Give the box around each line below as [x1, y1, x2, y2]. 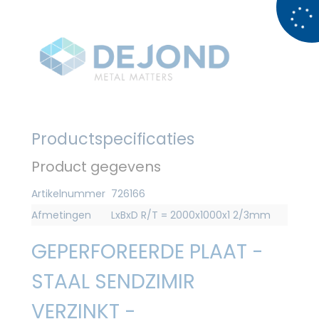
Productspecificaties [31, 127, 194, 150]
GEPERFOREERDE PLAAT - [31, 237, 263, 266]
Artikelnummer [31, 186, 105, 201]
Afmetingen [31, 207, 91, 222]
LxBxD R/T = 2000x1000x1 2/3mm [111, 207, 271, 222]
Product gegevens [31, 156, 161, 177]
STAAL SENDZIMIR [31, 267, 195, 296]
